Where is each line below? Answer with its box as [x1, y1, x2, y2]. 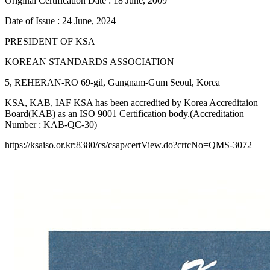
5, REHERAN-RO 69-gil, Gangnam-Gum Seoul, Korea [5, 77, 220, 88]
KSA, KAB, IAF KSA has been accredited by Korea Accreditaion [5, 98, 258, 108]
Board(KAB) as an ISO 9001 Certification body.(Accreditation [5, 108, 244, 119]
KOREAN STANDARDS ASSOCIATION [5, 57, 174, 67]
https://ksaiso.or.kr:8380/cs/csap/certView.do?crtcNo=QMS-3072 [5, 140, 252, 151]
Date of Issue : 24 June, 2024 [5, 16, 116, 27]
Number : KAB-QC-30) [5, 119, 97, 130]
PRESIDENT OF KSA [5, 36, 95, 47]
